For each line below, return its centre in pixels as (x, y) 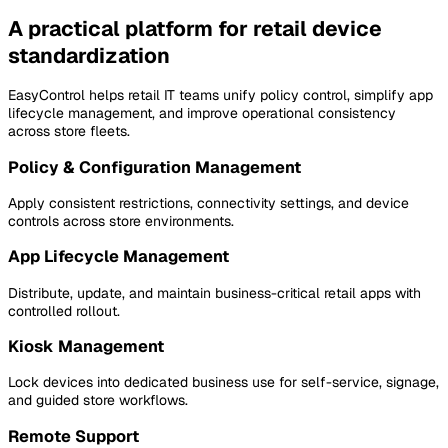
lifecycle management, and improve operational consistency (202, 113)
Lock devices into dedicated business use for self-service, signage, (223, 382)
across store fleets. (69, 131)
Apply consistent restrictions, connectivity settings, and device (208, 202)
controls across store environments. (121, 220)
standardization (89, 55)
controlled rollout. (64, 310)
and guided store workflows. (98, 400)
